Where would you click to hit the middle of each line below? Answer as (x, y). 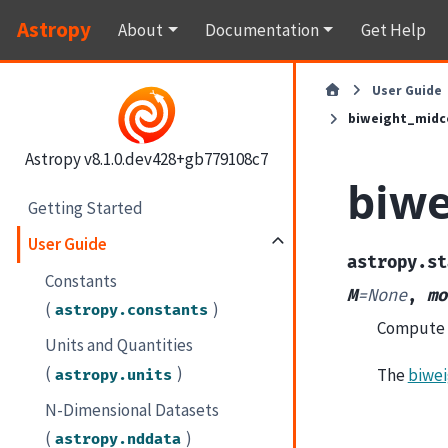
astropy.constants (132, 310)
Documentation (261, 29)
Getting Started (86, 207)
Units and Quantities (119, 345)
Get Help (393, 29)
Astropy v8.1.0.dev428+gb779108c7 (146, 158)
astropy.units (114, 375)
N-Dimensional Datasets (132, 409)
